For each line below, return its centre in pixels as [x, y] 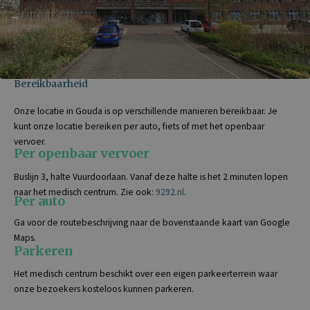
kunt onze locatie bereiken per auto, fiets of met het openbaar [139, 126]
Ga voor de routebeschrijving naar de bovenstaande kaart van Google [152, 222]
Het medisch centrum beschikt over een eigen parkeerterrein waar [146, 273]
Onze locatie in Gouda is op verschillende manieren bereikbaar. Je [146, 111]
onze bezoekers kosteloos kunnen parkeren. [104, 289]
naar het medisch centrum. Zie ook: [85, 192]
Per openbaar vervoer [82, 153]
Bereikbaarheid [51, 84]
